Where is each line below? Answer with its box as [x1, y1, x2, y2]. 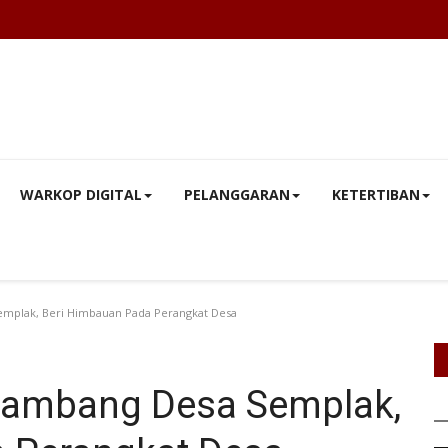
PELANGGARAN [184, 185, 290, 204]
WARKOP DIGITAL [20, 185, 142, 204]
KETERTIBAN [332, 185, 420, 204]
